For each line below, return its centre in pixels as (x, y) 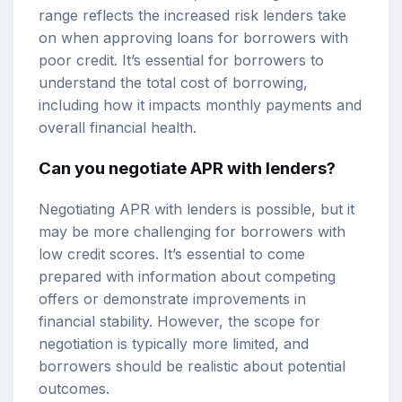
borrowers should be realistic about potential (192, 367)
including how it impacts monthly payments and (200, 105)
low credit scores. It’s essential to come (172, 254)
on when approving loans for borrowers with (193, 37)
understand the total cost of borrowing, (173, 82)
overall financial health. (118, 127)
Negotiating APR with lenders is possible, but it (197, 210)
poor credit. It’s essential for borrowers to (181, 60)
